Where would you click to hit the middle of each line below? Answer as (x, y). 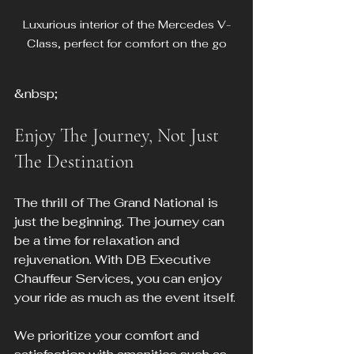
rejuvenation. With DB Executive (114, 259)
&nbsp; (36, 93)
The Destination (74, 161)
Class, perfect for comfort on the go (126, 43)
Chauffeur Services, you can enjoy (120, 278)
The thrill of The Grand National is (118, 202)
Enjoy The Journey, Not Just (119, 135)
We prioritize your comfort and (108, 335)
